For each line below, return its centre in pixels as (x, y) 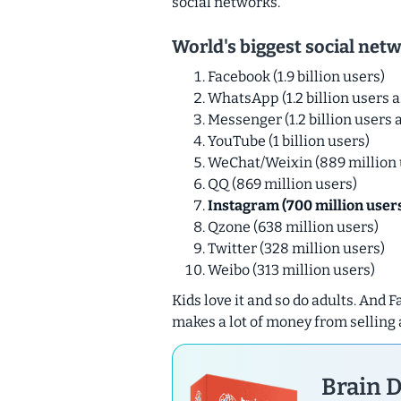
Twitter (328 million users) (296, 248)
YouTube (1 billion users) (289, 141)
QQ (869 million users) (282, 183)
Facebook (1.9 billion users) (296, 76)
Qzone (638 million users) (293, 226)
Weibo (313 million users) (291, 269)
